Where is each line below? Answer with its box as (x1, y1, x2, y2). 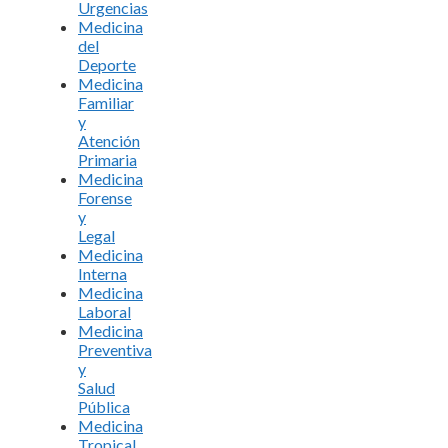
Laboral (78, 301, 131, 321)
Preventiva (78, 339, 152, 359)
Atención (78, 130, 140, 150)
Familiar (78, 92, 134, 112)
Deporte (78, 54, 136, 74)
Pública (78, 396, 130, 416)
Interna (78, 263, 127, 283)
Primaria (78, 149, 137, 169)
